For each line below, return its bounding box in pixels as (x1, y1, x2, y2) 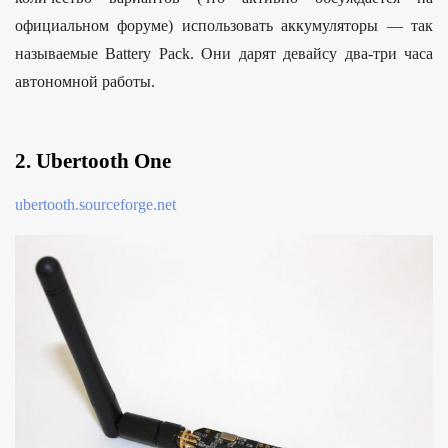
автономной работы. (15, 72, 155, 90)
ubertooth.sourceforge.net (15, 195, 176, 213)
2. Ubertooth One (15, 148, 171, 173)
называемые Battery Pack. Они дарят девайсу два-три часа (15, 44, 433, 62)
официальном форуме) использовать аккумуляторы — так (15, 16, 433, 34)
